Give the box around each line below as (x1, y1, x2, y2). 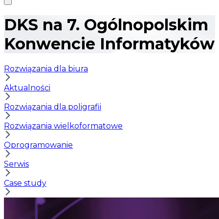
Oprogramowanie (4, 140, 73, 150)
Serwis (4, 159, 29, 169)
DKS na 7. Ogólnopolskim (4, 15, 208, 35)
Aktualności (4, 83, 50, 92)
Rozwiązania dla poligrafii (4, 102, 101, 111)
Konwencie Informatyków (4, 34, 215, 54)
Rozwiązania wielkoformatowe (4, 121, 123, 131)
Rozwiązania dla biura (4, 64, 88, 73)
